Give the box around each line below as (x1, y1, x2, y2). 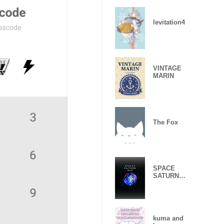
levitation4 (153, 18, 185, 26)
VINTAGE (153, 64, 181, 72)
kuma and (153, 214, 183, 222)
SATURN (153, 172, 179, 179)
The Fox (153, 118, 178, 126)
